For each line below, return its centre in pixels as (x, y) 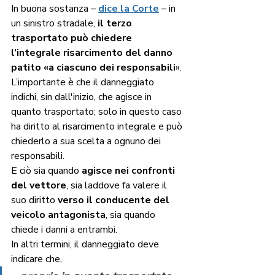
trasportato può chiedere (73, 38)
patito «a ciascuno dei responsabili (93, 68)
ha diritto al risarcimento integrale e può (98, 127)
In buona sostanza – (53, 9)
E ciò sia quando (46, 171)
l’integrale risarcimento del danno (93, 53)
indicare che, (38, 259)
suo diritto (34, 200)
